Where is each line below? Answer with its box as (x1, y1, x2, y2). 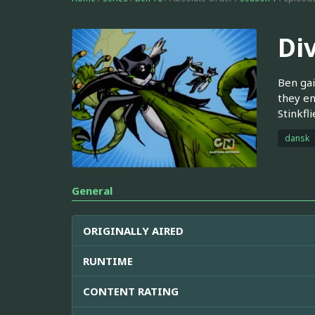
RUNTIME (83, 253, 133, 268)
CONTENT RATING (83, 283, 179, 298)
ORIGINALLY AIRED (83, 223, 184, 238)
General (72, 183, 112, 198)
